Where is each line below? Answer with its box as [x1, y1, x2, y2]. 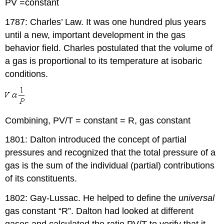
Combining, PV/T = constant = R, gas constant [5, 115, 191, 125]
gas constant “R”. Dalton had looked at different [5, 206, 194, 216]
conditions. [5, 68, 48, 79]
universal [178, 193, 215, 203]
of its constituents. [5, 173, 77, 184]
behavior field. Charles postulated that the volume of [5, 42, 213, 53]
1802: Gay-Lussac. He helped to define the [5, 193, 179, 203]
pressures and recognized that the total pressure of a [5, 147, 216, 158]
